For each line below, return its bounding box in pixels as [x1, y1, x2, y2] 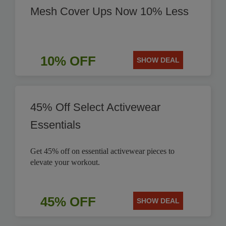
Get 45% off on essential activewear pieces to [30, 147, 175, 155]
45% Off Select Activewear [30, 101, 160, 114]
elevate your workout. [30, 158, 100, 166]
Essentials [30, 119, 81, 131]
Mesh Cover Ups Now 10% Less [30, 5, 189, 18]
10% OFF [40, 53, 96, 69]
